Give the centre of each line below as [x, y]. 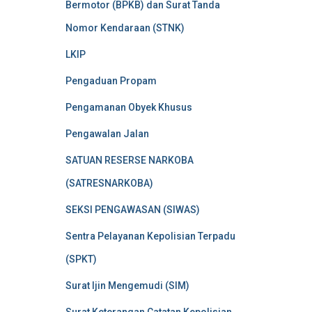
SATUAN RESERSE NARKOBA [129, 160]
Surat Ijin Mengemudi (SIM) [127, 286]
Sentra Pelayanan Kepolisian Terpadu [150, 236]
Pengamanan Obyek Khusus [128, 107]
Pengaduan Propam [111, 81]
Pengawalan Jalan [107, 134]
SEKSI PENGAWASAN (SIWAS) [132, 210]
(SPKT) [81, 259]
